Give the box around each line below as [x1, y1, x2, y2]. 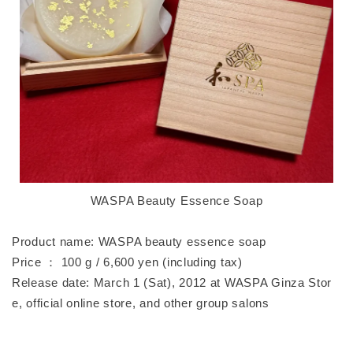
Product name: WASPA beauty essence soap [12, 235, 266, 249]
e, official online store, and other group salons [12, 296, 269, 310]
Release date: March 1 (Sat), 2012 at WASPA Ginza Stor [12, 276, 333, 290]
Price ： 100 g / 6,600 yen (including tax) [12, 255, 243, 269]
